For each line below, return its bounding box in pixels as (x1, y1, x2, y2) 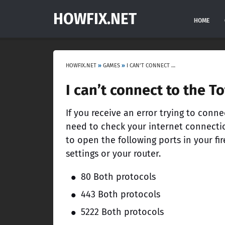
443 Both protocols (81, 189, 160, 200)
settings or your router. (66, 148, 161, 159)
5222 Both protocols (81, 206, 164, 217)
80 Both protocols (81, 171, 156, 182)
